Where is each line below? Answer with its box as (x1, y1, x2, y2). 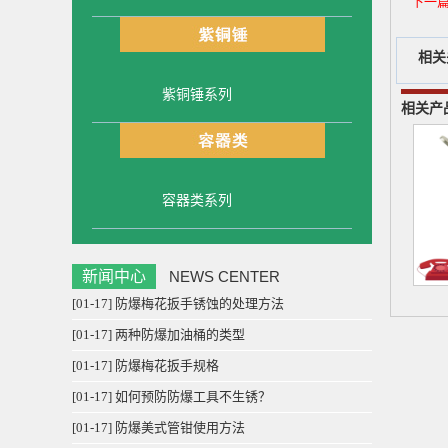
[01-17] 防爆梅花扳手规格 (72, 358, 219, 373)
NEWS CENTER (169, 268, 280, 285)
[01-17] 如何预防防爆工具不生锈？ (72, 389, 271, 404)
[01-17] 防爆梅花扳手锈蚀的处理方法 (72, 296, 284, 311)
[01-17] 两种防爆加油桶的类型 (72, 327, 245, 342)
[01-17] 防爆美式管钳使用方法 (72, 420, 245, 435)
